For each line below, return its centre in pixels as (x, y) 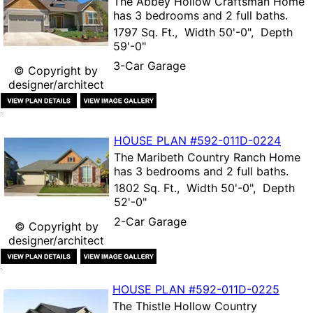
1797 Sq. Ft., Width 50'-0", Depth (203, 32)
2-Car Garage (150, 221)
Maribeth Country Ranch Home (219, 157)
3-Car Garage (150, 65)
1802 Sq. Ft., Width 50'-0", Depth (204, 188)
